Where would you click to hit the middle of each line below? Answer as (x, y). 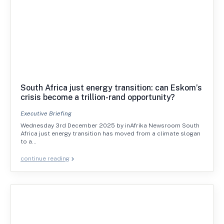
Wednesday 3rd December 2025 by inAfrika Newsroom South (110, 126)
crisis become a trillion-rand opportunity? (98, 97)
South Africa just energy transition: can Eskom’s (111, 88)
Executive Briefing (46, 114)
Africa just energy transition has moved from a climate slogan (110, 134)
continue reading (45, 159)
